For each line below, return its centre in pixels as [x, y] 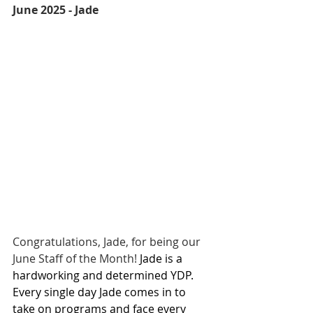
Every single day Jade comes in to [101, 292]
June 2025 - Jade [56, 10]
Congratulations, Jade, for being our [108, 242]
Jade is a [162, 259]
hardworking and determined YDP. [104, 275]
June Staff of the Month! [76, 259]
